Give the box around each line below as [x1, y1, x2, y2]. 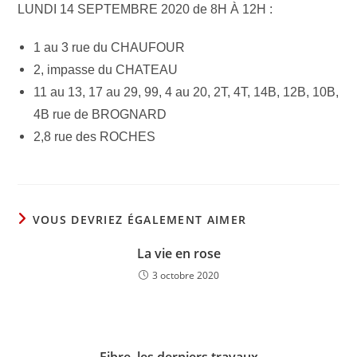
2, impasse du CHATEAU [33, 63, 178, 76]
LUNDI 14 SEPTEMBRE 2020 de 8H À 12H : [18, 2, 273, 16]
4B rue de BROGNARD [33, 108, 167, 121]
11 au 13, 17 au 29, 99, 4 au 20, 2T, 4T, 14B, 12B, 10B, [33, 85, 339, 99]
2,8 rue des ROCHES [33, 130, 156, 143]
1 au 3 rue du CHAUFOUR [33, 41, 186, 54]
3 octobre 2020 [151, 269, 219, 282]
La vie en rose [136, 245, 221, 262]
